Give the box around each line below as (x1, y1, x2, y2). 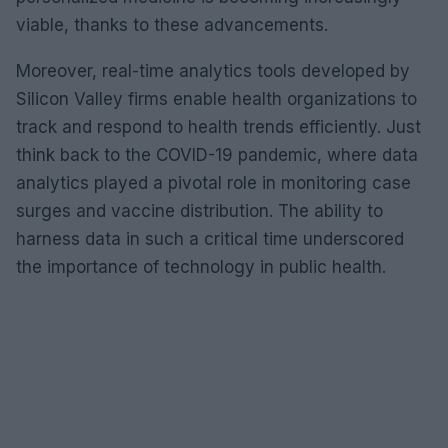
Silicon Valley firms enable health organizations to (16, 88, 417, 109)
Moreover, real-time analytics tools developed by (16, 60, 410, 81)
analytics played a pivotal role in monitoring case (16, 172, 411, 193)
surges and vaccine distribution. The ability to (16, 200, 383, 221)
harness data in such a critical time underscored (16, 228, 404, 249)
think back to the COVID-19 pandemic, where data (16, 144, 418, 165)
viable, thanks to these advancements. (16, 14, 328, 35)
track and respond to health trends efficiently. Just (16, 116, 421, 137)
